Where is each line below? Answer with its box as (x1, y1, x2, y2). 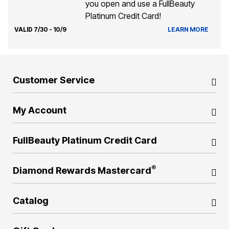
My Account (13, 104, 66, 116)
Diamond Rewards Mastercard (13, 165, 151, 176)
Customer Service (13, 74, 95, 85)
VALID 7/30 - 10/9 (14, 25, 66, 33)
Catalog (13, 195, 49, 206)
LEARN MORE (168, 25, 209, 33)
